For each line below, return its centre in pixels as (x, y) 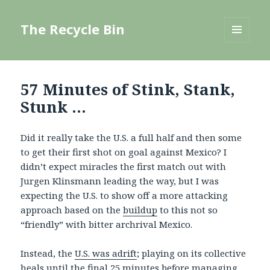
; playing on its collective (192, 253)
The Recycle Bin (73, 29)
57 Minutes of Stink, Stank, (128, 89)
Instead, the (48, 253)
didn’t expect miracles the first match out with (124, 167)
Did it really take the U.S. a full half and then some (131, 138)
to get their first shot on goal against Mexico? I (124, 152)
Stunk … (54, 107)
